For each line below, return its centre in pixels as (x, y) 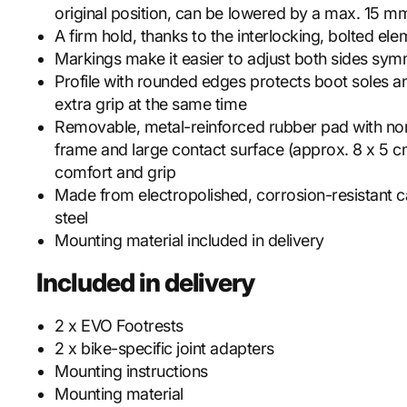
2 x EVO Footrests (119, 325)
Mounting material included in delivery (189, 240)
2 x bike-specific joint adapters (164, 348)
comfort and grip (115, 172)
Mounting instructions (131, 371)
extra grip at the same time (151, 104)
